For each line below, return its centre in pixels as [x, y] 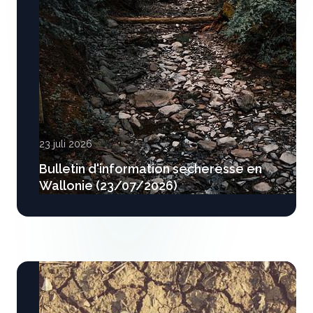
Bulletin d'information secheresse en [151, 169]
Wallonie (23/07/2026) [108, 185]
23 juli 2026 [66, 144]
